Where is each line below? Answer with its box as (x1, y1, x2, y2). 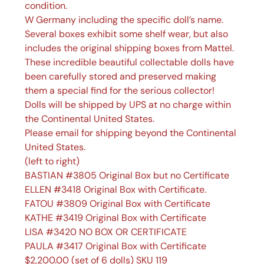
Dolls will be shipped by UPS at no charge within (25, 98, 232, 111)
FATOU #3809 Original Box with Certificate (25, 197, 211, 210)
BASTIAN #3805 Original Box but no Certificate (25, 169, 230, 182)
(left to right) (25, 155, 80, 168)
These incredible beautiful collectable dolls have (25, 56, 235, 69)
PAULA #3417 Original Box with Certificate (25, 240, 207, 253)
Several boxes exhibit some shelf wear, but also (25, 28, 229, 41)
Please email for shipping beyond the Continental (25, 127, 237, 140)
